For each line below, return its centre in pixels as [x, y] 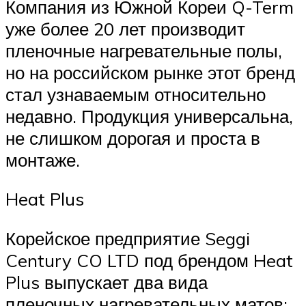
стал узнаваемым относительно [136, 94]
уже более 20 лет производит [125, 28]
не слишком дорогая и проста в [133, 138]
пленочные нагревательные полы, [144, 50]
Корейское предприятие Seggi [128, 239]
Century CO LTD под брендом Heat [149, 261]
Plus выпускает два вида [107, 282]
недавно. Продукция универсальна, [149, 116]
